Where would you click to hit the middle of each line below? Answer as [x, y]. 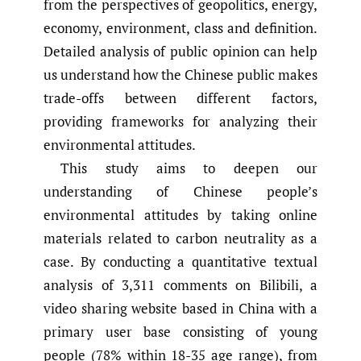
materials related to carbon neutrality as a [180, 239]
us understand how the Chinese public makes [180, 75]
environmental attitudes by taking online [180, 215]
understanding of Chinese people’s [180, 192]
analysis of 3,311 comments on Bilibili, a [180, 285]
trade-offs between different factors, [180, 98]
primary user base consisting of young [180, 332]
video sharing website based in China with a [180, 309]
